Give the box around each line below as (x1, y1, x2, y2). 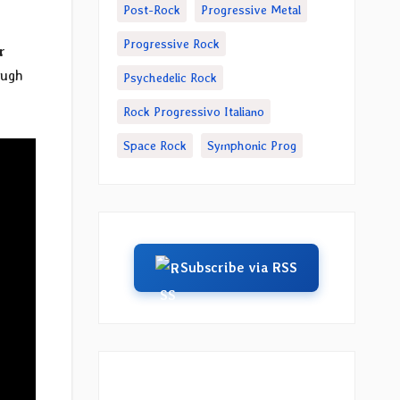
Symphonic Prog (206, 138, 296, 153)
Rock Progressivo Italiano (122, 104, 264, 119)
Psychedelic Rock (122, 71, 217, 85)
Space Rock (122, 138, 187, 153)
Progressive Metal (200, 3, 301, 17)
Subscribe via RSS (180, 260, 298, 276)
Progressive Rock (122, 37, 220, 51)
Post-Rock (122, 3, 180, 17)
